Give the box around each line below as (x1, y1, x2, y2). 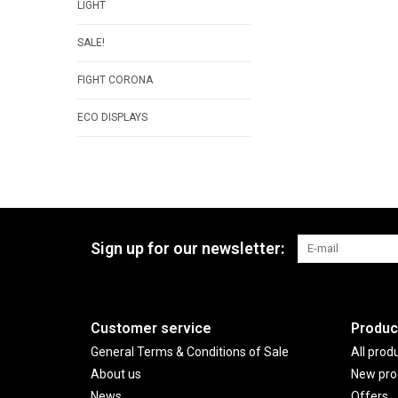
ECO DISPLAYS (77, 111, 147, 123)
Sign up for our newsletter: (91, 239, 284, 258)
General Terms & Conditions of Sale (91, 345, 289, 359)
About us (91, 367, 141, 381)
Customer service (91, 320, 211, 337)
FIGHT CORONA (77, 74, 153, 86)
